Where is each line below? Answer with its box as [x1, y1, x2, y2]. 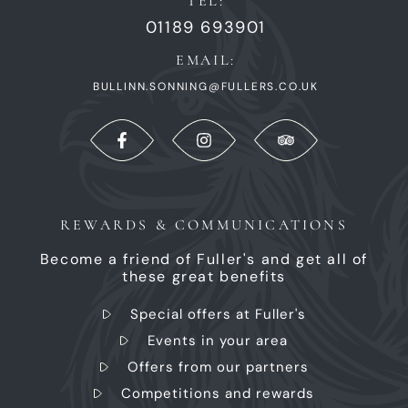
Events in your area [148, 331, 288, 351]
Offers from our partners [127, 358, 309, 377]
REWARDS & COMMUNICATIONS [60, 216, 348, 235]
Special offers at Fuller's [129, 305, 306, 324]
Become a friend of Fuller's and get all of [39, 250, 369, 270]
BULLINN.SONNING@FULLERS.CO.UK [92, 79, 320, 95]
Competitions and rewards [121, 384, 314, 403]
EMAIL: [176, 51, 236, 70]
